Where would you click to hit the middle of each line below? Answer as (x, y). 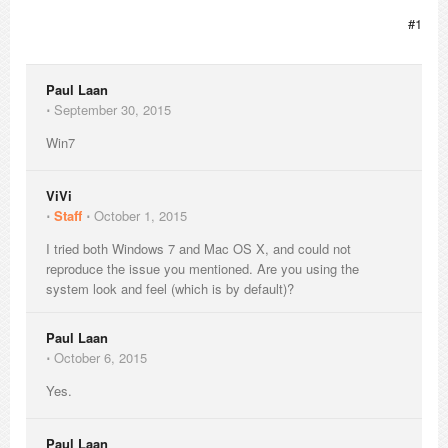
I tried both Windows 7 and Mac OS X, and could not (198, 248)
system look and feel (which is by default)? (170, 288)
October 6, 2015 (100, 357)
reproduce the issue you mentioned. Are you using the (202, 268)
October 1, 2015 (140, 215)
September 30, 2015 (112, 109)
